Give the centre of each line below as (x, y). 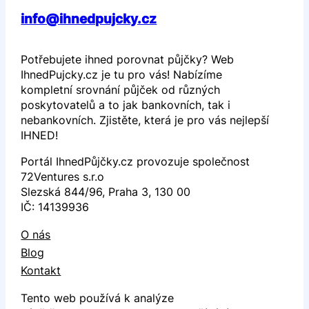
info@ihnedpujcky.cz (89, 19)
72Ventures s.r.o (63, 176)
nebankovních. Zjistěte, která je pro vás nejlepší (145, 120)
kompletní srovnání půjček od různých (121, 89)
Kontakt (41, 270)
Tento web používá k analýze (98, 298)
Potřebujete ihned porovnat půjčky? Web (128, 59)
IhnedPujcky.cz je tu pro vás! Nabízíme (122, 74)
